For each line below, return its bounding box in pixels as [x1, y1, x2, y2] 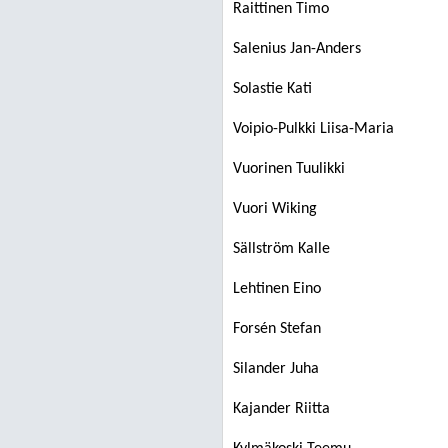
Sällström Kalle [233, 241, 330, 257]
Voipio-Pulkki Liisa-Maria [233, 121, 394, 137]
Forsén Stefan [233, 321, 321, 337]
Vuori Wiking [233, 201, 317, 217]
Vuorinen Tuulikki [233, 161, 345, 177]
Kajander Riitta [233, 401, 330, 417]
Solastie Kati [233, 81, 312, 97]
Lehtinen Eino [233, 281, 321, 297]
